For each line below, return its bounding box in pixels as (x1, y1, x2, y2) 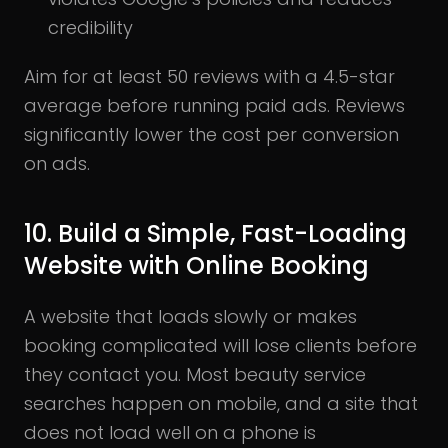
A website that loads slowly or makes (24, 304, 357, 330)
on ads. (24, 151, 90, 177)
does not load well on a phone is (24, 420, 316, 446)
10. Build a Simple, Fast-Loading (24, 217, 407, 251)
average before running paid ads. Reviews (24, 93, 405, 119)
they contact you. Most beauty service (24, 362, 366, 388)
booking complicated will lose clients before (24, 333, 417, 359)
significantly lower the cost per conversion (24, 122, 399, 148)
